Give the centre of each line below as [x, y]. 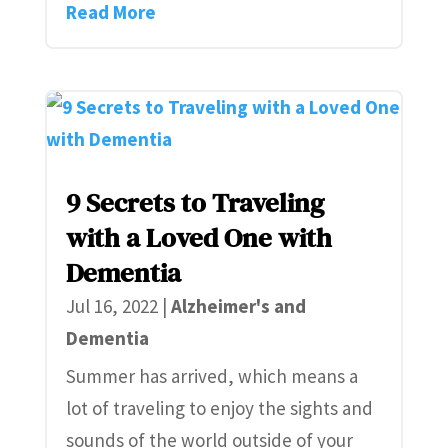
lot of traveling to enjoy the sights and [219, 408]
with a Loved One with [198, 238]
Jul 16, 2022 [111, 306]
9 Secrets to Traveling [194, 203]
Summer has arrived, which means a [211, 376]
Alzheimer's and [238, 306]
